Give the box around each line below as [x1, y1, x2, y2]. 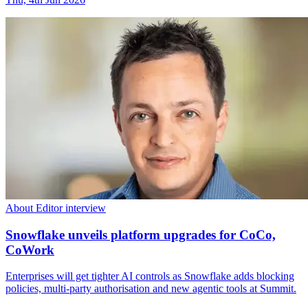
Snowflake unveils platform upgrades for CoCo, [5, 227, 276, 242]
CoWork [5, 242, 54, 257]
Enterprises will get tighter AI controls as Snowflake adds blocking [5, 270, 294, 283]
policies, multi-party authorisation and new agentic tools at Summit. [5, 283, 296, 295]
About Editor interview [5, 201, 106, 214]
